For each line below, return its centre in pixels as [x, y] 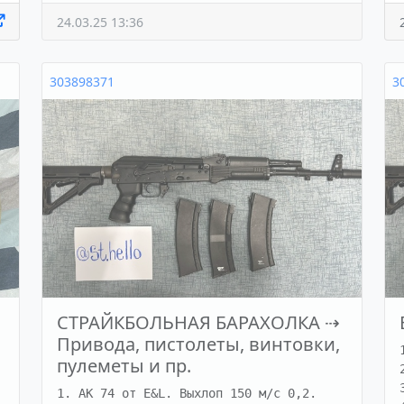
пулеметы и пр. [124, 366]
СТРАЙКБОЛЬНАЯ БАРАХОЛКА [188, 323]
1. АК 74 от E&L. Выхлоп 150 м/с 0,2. [187, 394]
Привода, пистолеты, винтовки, [198, 344]
